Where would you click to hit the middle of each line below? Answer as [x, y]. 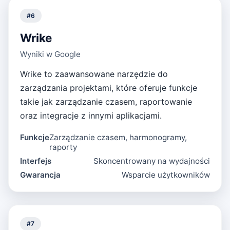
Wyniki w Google [51, 54]
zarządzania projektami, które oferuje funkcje [109, 88]
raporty [63, 147]
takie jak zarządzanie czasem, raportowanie [106, 102]
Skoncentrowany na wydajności [151, 161]
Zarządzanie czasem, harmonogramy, [118, 138]
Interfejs [36, 161]
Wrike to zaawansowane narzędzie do [94, 74]
